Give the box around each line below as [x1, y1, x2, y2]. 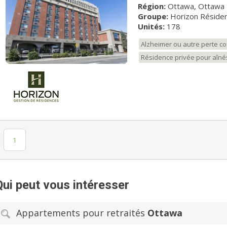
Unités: [137, 21, 165, 31]
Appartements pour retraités [16, 206, 147, 219]
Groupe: [137, 11, 168, 21]
